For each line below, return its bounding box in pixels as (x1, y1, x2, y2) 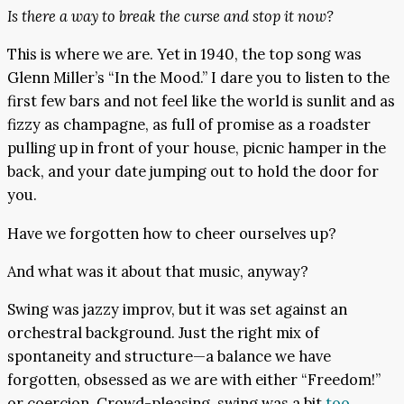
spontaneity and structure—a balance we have (7, 346, 331, 367)
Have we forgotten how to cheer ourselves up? (7, 223, 336, 243)
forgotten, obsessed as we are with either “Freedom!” (7, 370, 381, 390)
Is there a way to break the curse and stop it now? (7, 5, 334, 26)
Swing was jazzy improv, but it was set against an (7, 299, 347, 320)
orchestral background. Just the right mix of (7, 323, 319, 344)
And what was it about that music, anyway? (7, 262, 308, 281)
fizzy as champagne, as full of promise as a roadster (7, 115, 371, 135)
